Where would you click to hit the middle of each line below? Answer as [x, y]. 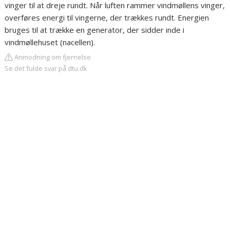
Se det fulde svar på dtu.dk [46, 68]
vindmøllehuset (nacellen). [50, 42]
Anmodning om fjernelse [52, 57]
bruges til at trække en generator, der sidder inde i [95, 30]
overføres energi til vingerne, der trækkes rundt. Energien [107, 17]
